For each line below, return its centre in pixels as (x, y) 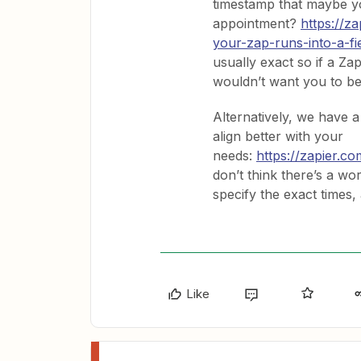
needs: (234, 156)
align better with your (278, 136)
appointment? (257, 23)
